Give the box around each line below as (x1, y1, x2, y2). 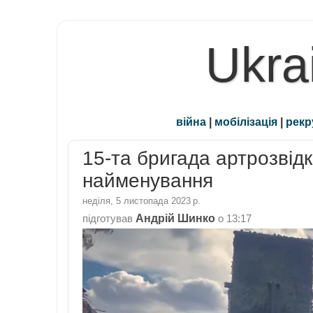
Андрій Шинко (136, 211, 215, 224)
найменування (82, 170, 213, 192)
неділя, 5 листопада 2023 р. (82, 195, 201, 206)
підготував (82, 212, 136, 224)
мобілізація (214, 115, 277, 129)
